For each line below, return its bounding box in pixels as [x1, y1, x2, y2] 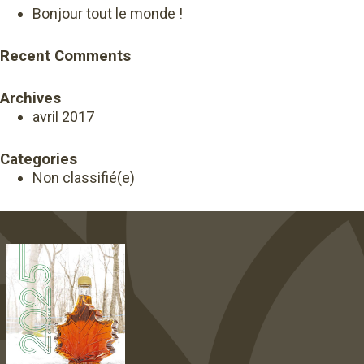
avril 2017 [32, 108, 94, 125]
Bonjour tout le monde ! [32, 5, 183, 22]
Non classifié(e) [32, 169, 135, 186]
